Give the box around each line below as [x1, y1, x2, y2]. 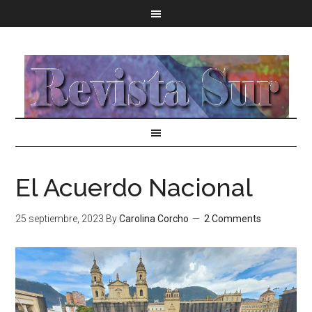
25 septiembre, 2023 [15, 213, 104, 224]
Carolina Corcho [119, 213, 189, 224]
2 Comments [204, 213, 262, 224]
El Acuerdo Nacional [15, 173, 253, 202]
